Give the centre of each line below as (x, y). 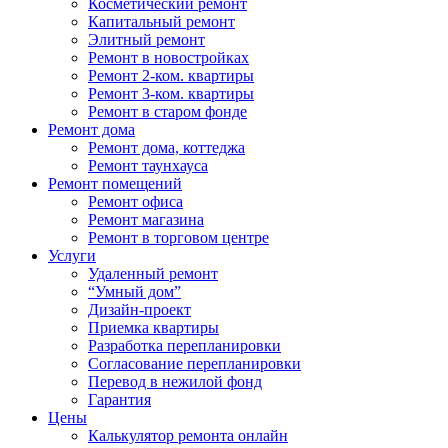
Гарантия (119, 399)
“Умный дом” (134, 291)
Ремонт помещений (115, 183)
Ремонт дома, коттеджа (166, 147)
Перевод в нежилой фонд (175, 381)
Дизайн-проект (139, 309)
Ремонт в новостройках (168, 57)
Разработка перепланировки (184, 345)
